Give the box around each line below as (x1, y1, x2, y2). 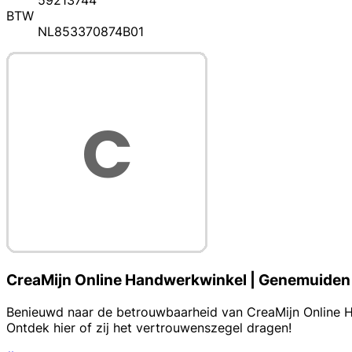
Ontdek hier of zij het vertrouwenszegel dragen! (6, 319, 291, 335)
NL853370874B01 (38, 24, 144, 40)
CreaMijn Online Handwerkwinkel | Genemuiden (6, 270, 350, 289)
